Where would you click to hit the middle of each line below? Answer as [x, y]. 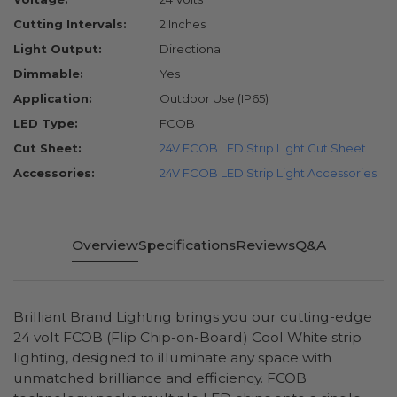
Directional [191, 49]
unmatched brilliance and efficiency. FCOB [160, 378]
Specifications [187, 245]
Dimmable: [48, 74]
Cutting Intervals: [70, 24]
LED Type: [46, 124]
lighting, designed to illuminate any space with [172, 358]
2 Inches [183, 24]
